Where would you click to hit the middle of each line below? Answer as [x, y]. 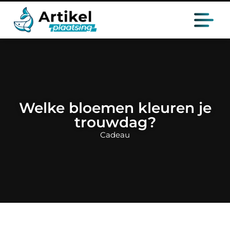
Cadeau [115, 135]
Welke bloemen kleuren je [115, 108]
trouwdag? [115, 122]
